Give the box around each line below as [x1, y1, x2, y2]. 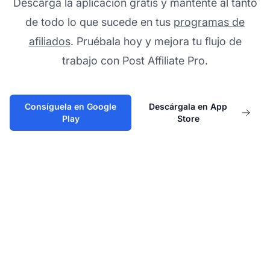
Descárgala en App [149, 101, 228, 112]
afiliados [28, 35, 71, 48]
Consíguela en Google [25, 101, 117, 112]
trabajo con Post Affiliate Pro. [62, 54, 208, 67]
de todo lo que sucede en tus [25, 16, 174, 29]
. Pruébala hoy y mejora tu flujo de [70, 35, 242, 48]
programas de [174, 16, 245, 29]
